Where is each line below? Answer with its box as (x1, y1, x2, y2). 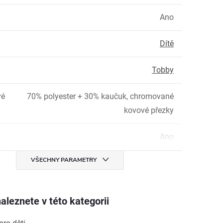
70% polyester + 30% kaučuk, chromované (27, 92, 174, 101)
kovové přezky (124, 106, 174, 115)
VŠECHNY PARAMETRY (30, 156, 97, 164)
